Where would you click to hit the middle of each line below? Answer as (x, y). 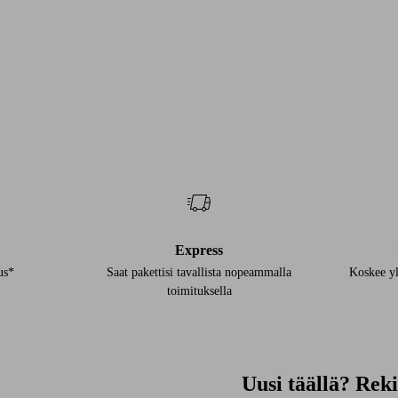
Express (199, 251)
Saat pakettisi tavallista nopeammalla (199, 273)
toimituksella (199, 291)
